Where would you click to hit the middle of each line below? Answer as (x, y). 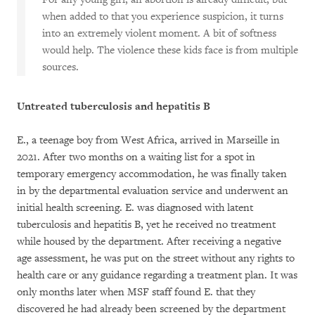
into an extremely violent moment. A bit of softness (159, 33)
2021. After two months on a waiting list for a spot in (136, 157)
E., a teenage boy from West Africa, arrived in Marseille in (148, 140)
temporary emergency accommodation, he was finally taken (152, 174)
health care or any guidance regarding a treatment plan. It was (157, 275)
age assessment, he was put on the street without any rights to (156, 258)
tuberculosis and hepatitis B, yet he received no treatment (146, 224)
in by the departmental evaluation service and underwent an (153, 191)
